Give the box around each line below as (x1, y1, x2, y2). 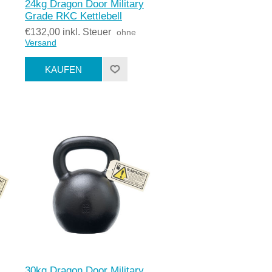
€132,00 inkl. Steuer (25, 27, 112, 38)
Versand (25, 38, 57, 48)
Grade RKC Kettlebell (25, 10, 123, 22)
